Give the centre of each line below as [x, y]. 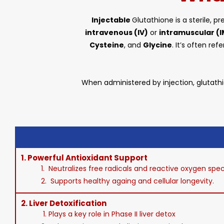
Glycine [157, 45]
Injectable [111, 20]
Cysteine [107, 45]
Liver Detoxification [68, 203]
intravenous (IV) [116, 32]
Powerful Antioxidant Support [87, 158]
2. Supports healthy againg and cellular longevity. [127, 181]
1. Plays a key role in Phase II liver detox [108, 214]
